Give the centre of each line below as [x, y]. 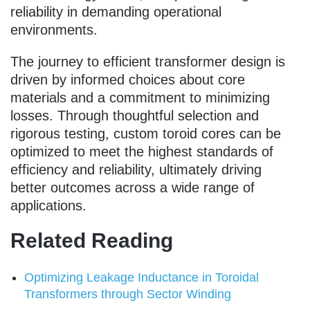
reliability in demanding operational [116, 11]
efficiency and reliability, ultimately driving [136, 169]
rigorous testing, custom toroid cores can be [146, 133]
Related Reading [92, 240]
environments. [54, 29]
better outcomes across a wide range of [133, 187]
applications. [48, 205]
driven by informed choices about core [128, 79]
